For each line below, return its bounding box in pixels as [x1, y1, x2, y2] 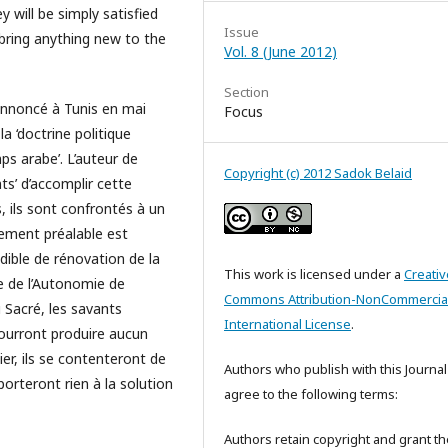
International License [224, 314, 351, 333]
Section [224, 82, 269, 101]
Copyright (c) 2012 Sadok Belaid [224, 163, 412, 182]
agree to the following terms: [224, 384, 398, 403]
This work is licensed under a [224, 264, 404, 283]
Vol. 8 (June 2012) [224, 41, 337, 61]
